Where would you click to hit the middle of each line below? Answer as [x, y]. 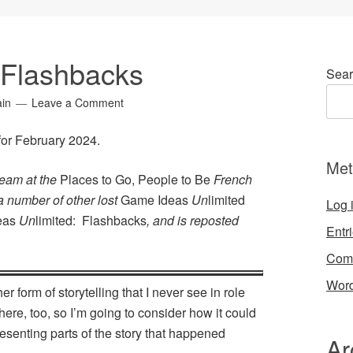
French [231, 180]
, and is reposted [193, 221]
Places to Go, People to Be [135, 180]
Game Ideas [156, 200]
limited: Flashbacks [91, 221]
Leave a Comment [78, 103]
